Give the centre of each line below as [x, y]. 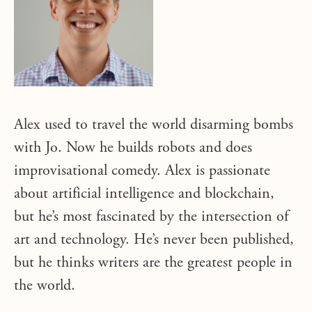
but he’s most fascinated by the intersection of [151, 217]
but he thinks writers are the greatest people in [153, 263]
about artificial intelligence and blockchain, [144, 194]
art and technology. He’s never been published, [154, 240]
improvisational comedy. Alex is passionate [142, 171]
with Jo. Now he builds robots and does [133, 148]
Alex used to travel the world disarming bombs [154, 125]
